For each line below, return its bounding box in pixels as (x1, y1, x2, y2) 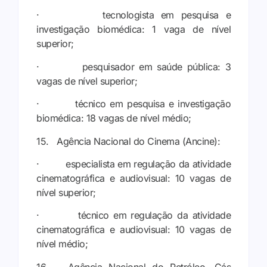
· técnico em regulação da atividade (36, 209, 231, 222)
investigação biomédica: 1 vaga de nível (36, 23, 231, 36)
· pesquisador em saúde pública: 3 (36, 60, 231, 73)
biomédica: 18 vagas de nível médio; (36, 112, 191, 125)
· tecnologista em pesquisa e (36, 9, 231, 21)
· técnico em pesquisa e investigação (36, 98, 231, 110)
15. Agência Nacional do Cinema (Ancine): (36, 135, 220, 147)
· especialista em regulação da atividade (36, 158, 231, 170)
